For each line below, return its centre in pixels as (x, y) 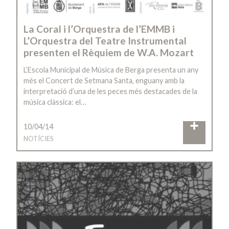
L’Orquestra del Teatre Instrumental (105, 41)
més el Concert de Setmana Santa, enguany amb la (104, 81)
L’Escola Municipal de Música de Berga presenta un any (111, 70)
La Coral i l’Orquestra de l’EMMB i (99, 29)
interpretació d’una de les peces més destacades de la (110, 91)
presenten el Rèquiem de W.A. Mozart (109, 53)
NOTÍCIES (38, 138)
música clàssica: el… (55, 102)
